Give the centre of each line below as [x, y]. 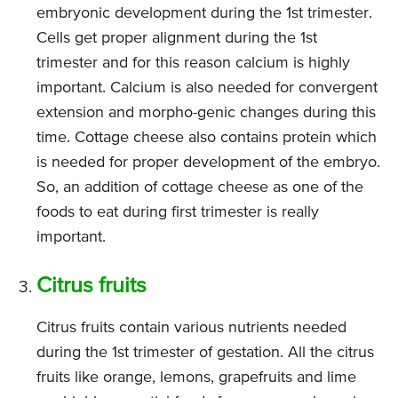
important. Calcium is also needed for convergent [207, 88]
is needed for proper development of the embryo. [208, 163]
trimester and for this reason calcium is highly [193, 64]
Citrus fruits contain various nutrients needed [191, 328]
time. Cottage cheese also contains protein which [207, 138]
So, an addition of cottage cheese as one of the [200, 188]
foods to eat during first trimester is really [178, 213]
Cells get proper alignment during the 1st [177, 39]
